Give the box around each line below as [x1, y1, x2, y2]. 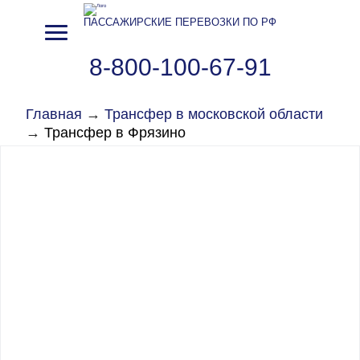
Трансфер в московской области [104, 105, 323, 122]
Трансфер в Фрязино [44, 124, 186, 141]
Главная [26, 105, 82, 122]
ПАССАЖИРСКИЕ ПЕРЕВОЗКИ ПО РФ [84, 16, 276, 29]
